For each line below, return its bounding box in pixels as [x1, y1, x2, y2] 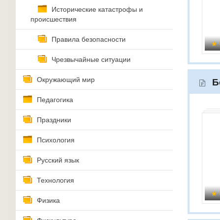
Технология [37, 176, 74, 184]
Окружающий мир [37, 76, 95, 83]
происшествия [30, 15, 77, 23]
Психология [37, 136, 75, 144]
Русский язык [37, 156, 79, 164]
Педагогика [37, 96, 73, 104]
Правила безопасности [52, 35, 126, 43]
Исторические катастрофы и [52, 5, 143, 13]
